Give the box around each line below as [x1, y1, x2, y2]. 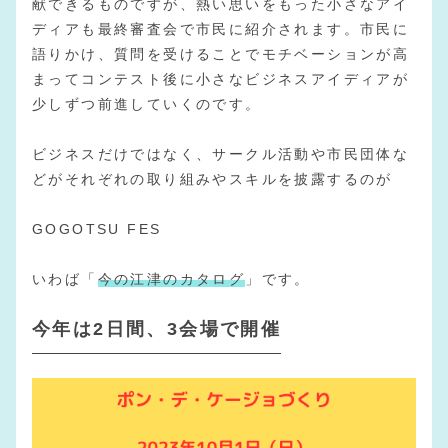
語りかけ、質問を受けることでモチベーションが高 [32, 45, 410, 62]
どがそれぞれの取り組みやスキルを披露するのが [32, 170, 393, 187]
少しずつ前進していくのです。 [32, 95, 262, 112]
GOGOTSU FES [32, 220, 162, 237]
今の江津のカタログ [97, 270, 246, 287]
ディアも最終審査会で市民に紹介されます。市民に [32, 20, 410, 37]
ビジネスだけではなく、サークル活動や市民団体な [32, 145, 410, 162]
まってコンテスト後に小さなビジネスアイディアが [32, 70, 410, 87]
